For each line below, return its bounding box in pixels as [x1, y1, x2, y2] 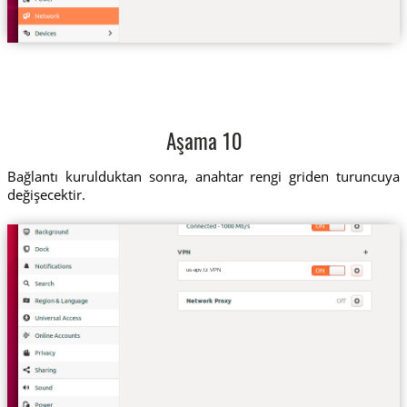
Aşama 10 [165, 133, 242, 154]
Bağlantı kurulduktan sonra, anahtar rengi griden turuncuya [6, 167, 401, 186]
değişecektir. [6, 185, 85, 204]
